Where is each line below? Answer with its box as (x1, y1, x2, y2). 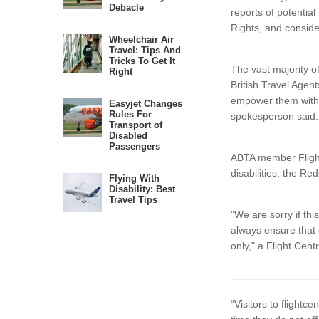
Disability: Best (109, 184, 175, 194)
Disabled (109, 130, 147, 141)
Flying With (109, 173, 159, 184)
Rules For (109, 109, 152, 120)
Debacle (109, 2, 144, 13)
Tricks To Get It (109, 56, 175, 66)
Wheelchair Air (109, 34, 174, 45)
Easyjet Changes (109, 98, 182, 109)
